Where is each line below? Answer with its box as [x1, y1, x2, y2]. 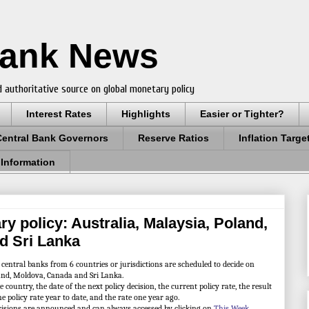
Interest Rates [26, 108, 92, 120]
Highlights [121, 108, 170, 120]
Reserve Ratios [138, 132, 209, 144]
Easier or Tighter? [200, 108, 284, 120]
